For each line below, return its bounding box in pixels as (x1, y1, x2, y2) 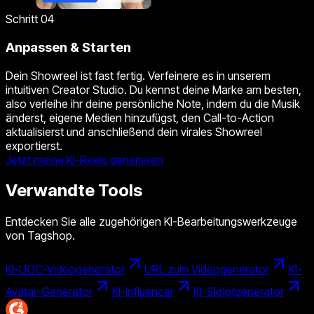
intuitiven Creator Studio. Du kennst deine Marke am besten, (6, 82, 301, 97)
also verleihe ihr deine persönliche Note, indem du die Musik (6, 96, 300, 111)
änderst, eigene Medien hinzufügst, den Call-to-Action (6, 110, 274, 125)
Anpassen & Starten (6, 39, 131, 55)
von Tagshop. (6, 228, 75, 243)
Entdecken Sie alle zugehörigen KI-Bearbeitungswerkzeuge (6, 214, 297, 229)
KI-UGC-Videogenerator (6, 262, 125, 277)
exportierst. (6, 138, 62, 153)
